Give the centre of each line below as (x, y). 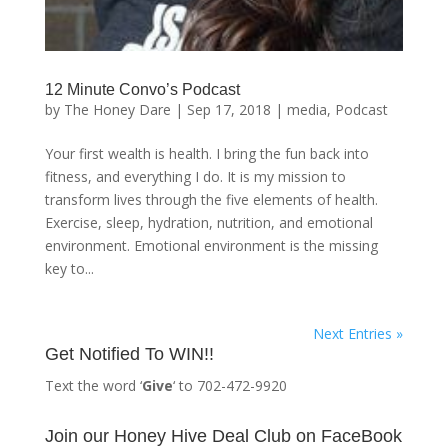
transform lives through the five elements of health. (211, 200)
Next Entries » (358, 334)
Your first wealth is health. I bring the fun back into (206, 154)
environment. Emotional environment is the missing (211, 246)
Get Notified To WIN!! (129, 354)
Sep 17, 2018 (228, 110)
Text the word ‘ (93, 386)
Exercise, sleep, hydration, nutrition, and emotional (208, 223)
